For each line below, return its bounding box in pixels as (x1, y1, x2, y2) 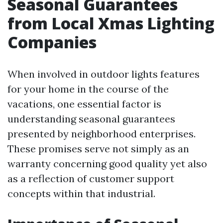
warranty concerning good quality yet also (7, 157, 207, 170)
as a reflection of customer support (7, 172, 174, 185)
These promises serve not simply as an (7, 142, 189, 155)
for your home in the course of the (7, 83, 169, 95)
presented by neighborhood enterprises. (7, 127, 196, 140)
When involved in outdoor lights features (7, 68, 200, 80)
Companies (7, 31, 97, 53)
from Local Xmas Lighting (7, 12, 215, 34)
